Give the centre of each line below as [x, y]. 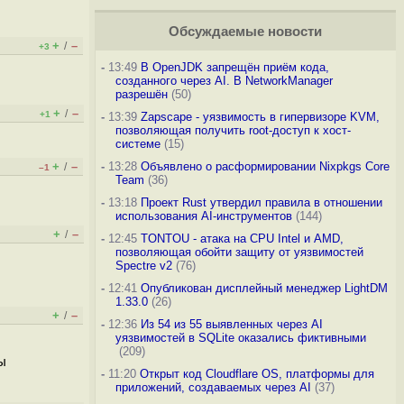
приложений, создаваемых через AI [213, 387]
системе [138, 144]
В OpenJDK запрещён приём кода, [234, 67]
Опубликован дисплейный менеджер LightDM [264, 288]
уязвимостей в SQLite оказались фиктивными [240, 338]
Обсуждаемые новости [245, 32]
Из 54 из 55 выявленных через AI [231, 324]
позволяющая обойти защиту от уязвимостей [239, 252]
